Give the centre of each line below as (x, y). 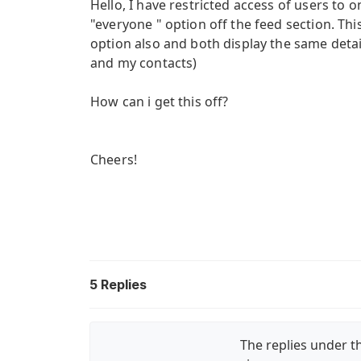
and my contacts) (144, 63)
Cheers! (114, 160)
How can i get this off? (160, 102)
